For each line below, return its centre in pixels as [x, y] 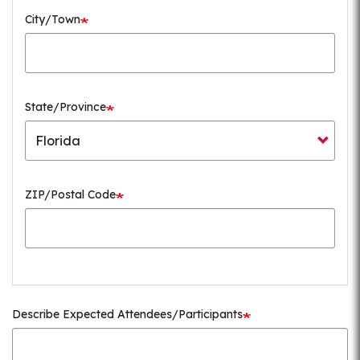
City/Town [53, 19]
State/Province [65, 107]
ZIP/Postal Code [70, 194]
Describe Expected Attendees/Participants [127, 314]
